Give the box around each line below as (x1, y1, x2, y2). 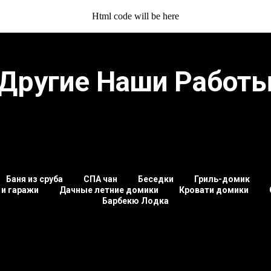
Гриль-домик (194, 174, 250, 184)
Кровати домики (179, 185, 249, 195)
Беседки (138, 174, 174, 184)
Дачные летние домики (59, 185, 158, 195)
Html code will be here (92, 11, 179, 21)
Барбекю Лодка (102, 196, 169, 206)
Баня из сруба (6, 174, 63, 184)
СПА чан (83, 174, 117, 184)
